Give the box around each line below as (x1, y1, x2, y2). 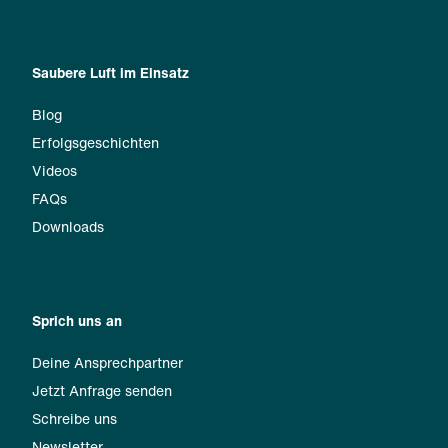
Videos (32, 160, 77, 181)
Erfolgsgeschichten (32, 132, 159, 153)
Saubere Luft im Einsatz (32, 62, 189, 83)
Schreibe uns (32, 408, 117, 429)
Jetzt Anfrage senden (32, 380, 172, 401)
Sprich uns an (32, 310, 122, 331)
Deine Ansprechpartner (32, 352, 183, 373)
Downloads (32, 216, 104, 237)
